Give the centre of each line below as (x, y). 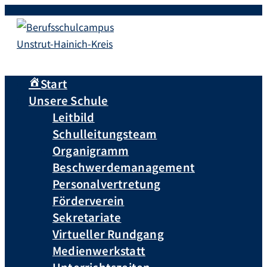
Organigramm (91, 150)
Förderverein (89, 200)
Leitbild (74, 117)
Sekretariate (87, 217)
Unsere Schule (69, 100)
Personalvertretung (107, 184)
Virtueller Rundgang (108, 234)
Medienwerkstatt (99, 250)
